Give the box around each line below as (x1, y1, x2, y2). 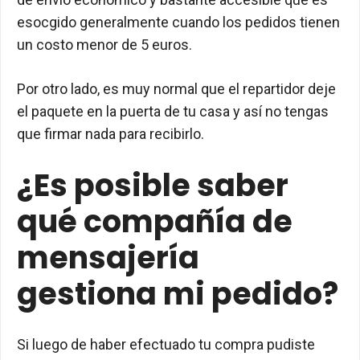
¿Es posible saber (17, 164, 288, 207)
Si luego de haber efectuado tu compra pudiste (17, 336, 315, 353)
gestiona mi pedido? (17, 272, 338, 315)
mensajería (17, 236, 199, 279)
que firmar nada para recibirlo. (17, 125, 204, 142)
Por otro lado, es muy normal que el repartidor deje (17, 80, 336, 97)
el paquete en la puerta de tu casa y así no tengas (17, 103, 329, 120)
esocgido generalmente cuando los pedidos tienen (17, 14, 340, 31)
